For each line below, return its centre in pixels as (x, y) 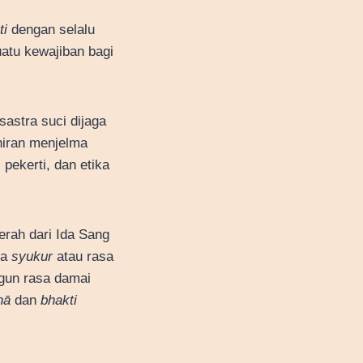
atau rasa (83, 256)
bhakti (59, 300)
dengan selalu (51, 29)
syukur (32, 256)
